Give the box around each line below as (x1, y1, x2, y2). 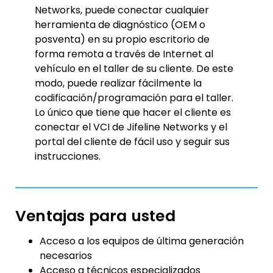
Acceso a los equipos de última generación (40, 234, 244, 249)
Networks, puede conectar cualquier (34, 2, 209, 17)
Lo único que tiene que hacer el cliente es (34, 105, 231, 119)
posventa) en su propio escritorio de (34, 32, 210, 46)
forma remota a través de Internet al (34, 46, 213, 61)
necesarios (40, 249, 92, 263)
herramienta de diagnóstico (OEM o (34, 17, 205, 32)
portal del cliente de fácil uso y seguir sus (34, 134, 230, 149)
